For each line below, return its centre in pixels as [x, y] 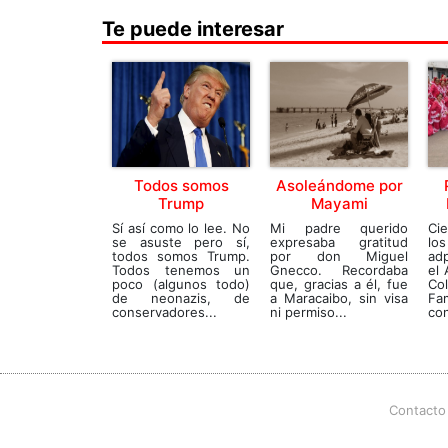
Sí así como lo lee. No [181, 228]
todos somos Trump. [181, 256]
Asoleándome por [339, 185]
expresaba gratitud [339, 242]
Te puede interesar [193, 29]
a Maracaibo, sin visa [339, 298]
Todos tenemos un [181, 270]
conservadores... [164, 312]
